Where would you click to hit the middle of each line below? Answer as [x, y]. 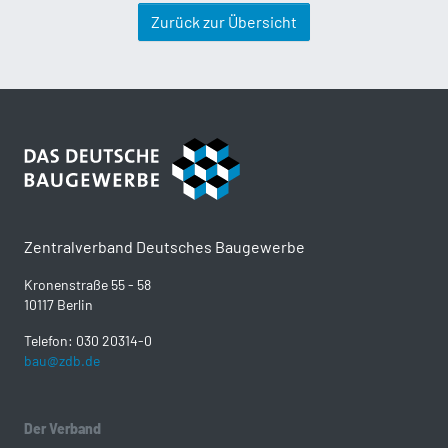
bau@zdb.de [62, 360]
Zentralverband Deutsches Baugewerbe [164, 246]
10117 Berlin [58, 304]
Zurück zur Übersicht [224, 21]
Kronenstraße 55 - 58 [87, 284]
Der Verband [62, 428]
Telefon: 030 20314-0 [88, 340]
